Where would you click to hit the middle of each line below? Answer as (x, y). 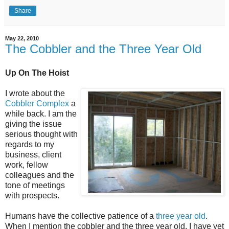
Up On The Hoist (37, 73)
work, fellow (27, 165)
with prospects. (32, 196)
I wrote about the (35, 94)
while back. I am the (41, 114)
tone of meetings (35, 186)
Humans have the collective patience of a (81, 216)
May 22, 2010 (22, 39)
